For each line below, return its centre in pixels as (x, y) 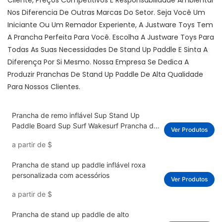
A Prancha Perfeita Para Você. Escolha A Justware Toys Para (111, 37)
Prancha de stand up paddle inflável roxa (79, 165)
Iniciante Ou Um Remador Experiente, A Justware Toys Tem (110, 25)
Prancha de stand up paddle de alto (70, 215)
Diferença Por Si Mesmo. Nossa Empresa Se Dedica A (98, 62)
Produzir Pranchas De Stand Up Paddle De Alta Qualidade (105, 75)
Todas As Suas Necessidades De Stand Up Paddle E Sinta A (108, 50)
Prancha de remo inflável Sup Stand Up (76, 115)
